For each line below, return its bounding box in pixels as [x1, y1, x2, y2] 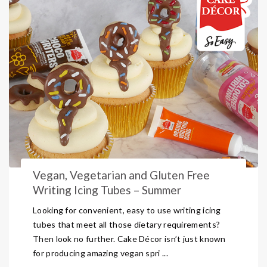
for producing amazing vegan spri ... [33, 248, 168, 258]
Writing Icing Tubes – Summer [33, 183, 181, 197]
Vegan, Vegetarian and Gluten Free [33, 168, 210, 182]
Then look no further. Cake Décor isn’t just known [33, 234, 226, 244]
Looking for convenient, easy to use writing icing [33, 205, 221, 215]
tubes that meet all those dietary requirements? [33, 219, 221, 229]
